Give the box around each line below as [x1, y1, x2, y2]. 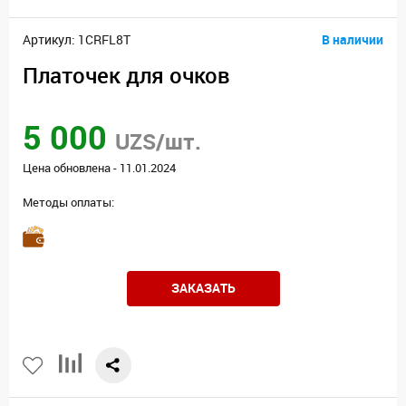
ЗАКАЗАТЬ [170, 281, 236, 295]
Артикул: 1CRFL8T [23, 33, 130, 48]
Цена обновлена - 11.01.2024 [23, 161, 176, 175]
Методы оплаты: [23, 196, 114, 209]
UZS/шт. [115, 129, 201, 155]
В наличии [322, 33, 383, 47]
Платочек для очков [23, 63, 230, 89]
